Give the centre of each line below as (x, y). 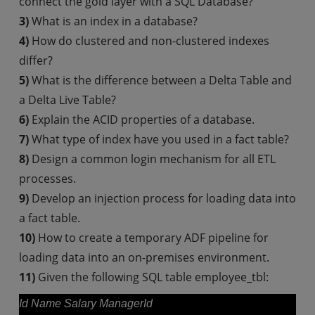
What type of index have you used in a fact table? (159, 139)
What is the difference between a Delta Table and (160, 80)
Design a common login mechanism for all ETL (152, 159)
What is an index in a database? (113, 21)
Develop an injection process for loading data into (162, 198)
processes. (47, 179)
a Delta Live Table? (67, 100)
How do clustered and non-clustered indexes (149, 41)
